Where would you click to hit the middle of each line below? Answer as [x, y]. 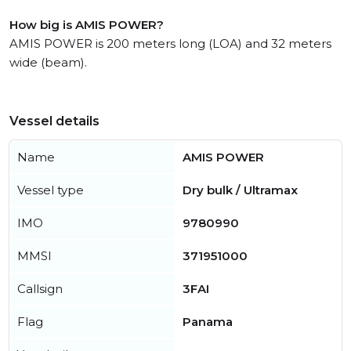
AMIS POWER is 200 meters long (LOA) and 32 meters [170, 44]
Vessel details [54, 121]
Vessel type [51, 190]
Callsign [40, 289]
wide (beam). [48, 63]
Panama [208, 322]
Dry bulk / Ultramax [240, 190]
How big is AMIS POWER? [87, 25]
